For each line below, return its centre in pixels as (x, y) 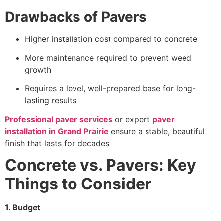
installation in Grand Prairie (57, 131)
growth (38, 69)
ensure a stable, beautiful (157, 131)
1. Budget (23, 207)
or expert (132, 119)
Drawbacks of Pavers (76, 17)
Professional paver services (59, 119)
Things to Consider (78, 184)
